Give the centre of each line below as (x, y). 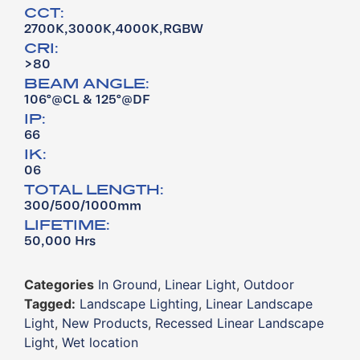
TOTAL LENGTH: (94, 189)
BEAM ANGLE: (87, 83)
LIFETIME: (67, 225)
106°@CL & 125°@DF (87, 101)
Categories (59, 285)
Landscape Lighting (139, 304)
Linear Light (200, 285)
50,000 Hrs (60, 242)
